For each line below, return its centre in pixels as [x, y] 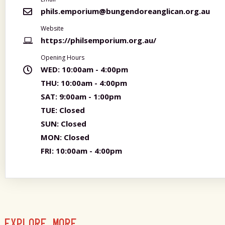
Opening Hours [63, 58]
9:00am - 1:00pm [89, 96]
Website [52, 28]
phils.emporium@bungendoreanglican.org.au [125, 11]
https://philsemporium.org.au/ [98, 40]
